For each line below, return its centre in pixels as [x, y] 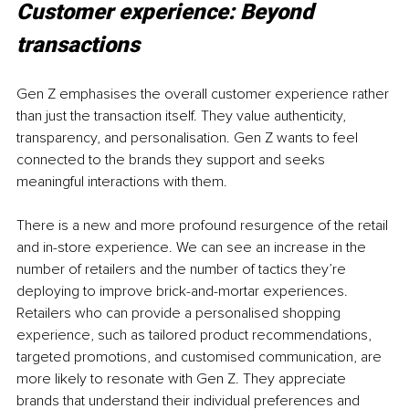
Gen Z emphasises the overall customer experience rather [204, 94]
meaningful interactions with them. [122, 182]
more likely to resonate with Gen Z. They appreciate [183, 379]
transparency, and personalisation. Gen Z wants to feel [189, 138]
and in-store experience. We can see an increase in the [193, 248]
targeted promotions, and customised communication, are [201, 357]
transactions [78, 45]
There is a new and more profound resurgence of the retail [204, 226]
